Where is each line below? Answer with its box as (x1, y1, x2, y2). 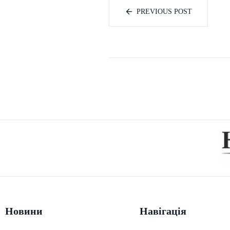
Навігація (139, 205, 186, 217)
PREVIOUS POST (137, 8, 192, 16)
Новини (5, 205, 43, 217)
